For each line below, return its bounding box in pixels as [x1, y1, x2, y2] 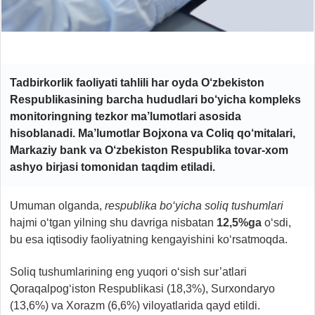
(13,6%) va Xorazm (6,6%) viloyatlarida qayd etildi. [10, 299, 260, 311]
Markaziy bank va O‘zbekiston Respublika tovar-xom [10, 143, 288, 156]
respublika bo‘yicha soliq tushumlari [105, 199, 283, 212]
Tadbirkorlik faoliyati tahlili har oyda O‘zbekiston [10, 76, 264, 89]
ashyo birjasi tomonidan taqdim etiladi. [10, 160, 215, 173]
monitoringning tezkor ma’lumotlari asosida [10, 110, 241, 122]
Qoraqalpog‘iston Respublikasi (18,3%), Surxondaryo [10, 282, 275, 295]
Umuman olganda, [10, 199, 105, 212]
